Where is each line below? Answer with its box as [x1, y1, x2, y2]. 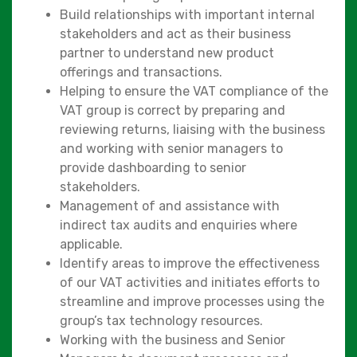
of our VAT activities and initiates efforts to [60, 274, 320, 290]
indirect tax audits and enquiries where [60, 217, 297, 233]
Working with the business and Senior [60, 331, 285, 347]
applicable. [60, 236, 123, 252]
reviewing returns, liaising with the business [60, 121, 325, 137]
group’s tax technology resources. [60, 312, 263, 328]
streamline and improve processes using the [60, 293, 324, 309]
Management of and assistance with [60, 198, 280, 214]
